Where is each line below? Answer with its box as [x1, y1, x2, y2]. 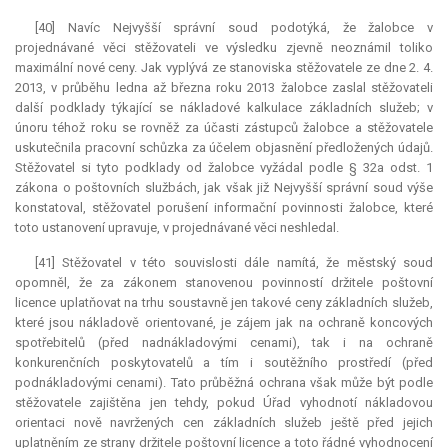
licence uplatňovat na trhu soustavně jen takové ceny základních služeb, [15, 295, 433, 311]
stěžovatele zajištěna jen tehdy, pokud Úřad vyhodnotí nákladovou [15, 395, 433, 411]
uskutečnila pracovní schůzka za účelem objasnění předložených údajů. [15, 140, 433, 156]
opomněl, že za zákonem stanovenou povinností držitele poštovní [15, 275, 433, 291]
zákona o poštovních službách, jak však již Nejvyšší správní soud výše [15, 180, 433, 196]
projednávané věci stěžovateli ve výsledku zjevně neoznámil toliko [15, 40, 433, 56]
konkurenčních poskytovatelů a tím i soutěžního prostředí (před [15, 355, 433, 371]
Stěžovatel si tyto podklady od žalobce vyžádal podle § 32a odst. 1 [15, 160, 433, 176]
